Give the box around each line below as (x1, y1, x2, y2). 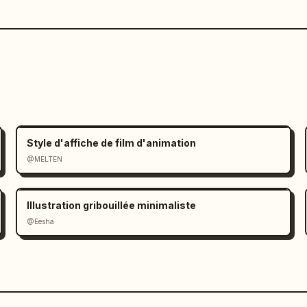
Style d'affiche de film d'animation (26, 137, 196, 149)
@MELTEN (26, 155, 62, 163)
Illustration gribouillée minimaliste (26, 199, 196, 211)
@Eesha (26, 217, 54, 225)
